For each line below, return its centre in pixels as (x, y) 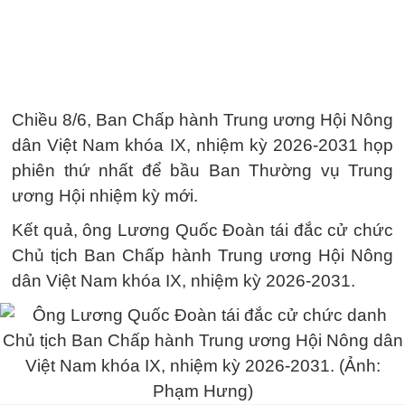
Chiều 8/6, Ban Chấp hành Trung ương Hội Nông (202, 120)
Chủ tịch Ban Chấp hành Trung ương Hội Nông (202, 255)
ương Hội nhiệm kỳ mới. (105, 196)
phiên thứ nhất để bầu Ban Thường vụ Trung (202, 170)
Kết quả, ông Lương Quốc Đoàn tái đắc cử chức (202, 230)
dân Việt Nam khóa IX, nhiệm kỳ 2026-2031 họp (202, 145)
